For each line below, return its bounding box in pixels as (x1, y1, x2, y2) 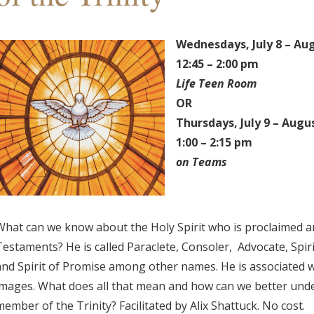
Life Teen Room (175, 76, 257, 92)
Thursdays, (175, 115, 240, 131)
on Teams (175, 154, 227, 170)
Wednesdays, (175, 36, 252, 53)
